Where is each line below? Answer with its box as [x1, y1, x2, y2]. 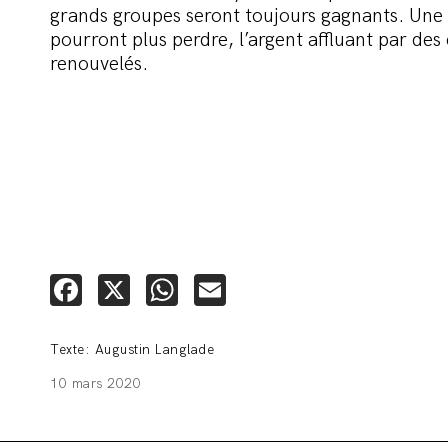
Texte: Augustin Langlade [50, 341, 214, 358]
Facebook [82, 270, 215, 309]
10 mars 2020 [50, 375, 141, 392]
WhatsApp [178, 270, 324, 309]
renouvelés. [50, 52, 148, 76]
